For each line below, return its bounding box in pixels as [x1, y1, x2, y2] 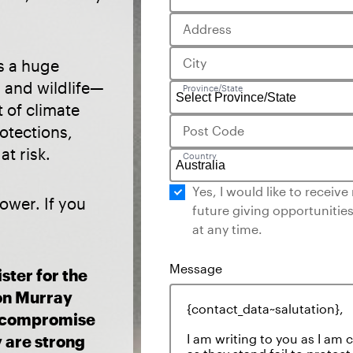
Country [183, 150, 217, 161]
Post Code [183, 123, 244, 138]
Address [183, 21, 232, 36]
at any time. [192, 221, 262, 236]
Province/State [183, 83, 243, 93]
